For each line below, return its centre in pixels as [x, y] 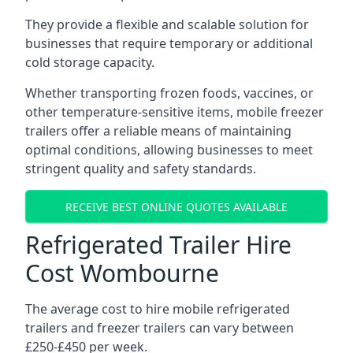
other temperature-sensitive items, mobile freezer [175, 112]
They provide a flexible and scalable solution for [167, 24]
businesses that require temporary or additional [169, 43]
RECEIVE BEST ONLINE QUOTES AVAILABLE [176, 206]
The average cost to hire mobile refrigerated [158, 309]
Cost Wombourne [122, 273]
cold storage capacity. [90, 62]
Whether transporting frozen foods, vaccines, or [169, 93]
